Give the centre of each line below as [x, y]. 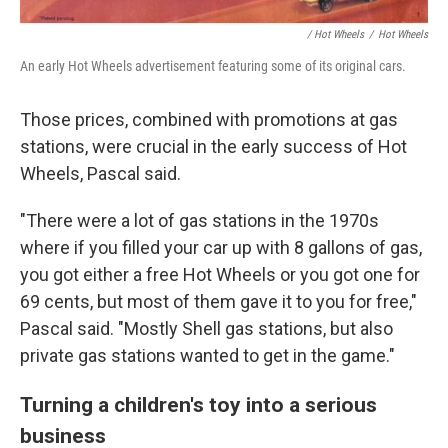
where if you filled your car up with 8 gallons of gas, [221, 248]
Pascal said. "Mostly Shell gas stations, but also [206, 329]
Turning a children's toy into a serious [198, 405]
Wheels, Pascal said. [100, 174]
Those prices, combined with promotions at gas [209, 120]
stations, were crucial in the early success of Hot [213, 147]
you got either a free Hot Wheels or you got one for [220, 275]
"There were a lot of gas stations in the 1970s [199, 221]
